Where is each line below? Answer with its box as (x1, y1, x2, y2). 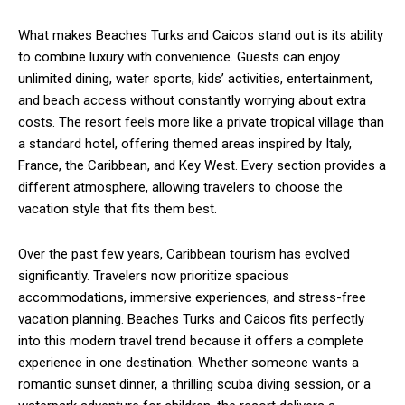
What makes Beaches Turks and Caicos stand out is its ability (18, 26, 383, 43)
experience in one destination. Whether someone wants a (18, 353, 359, 371)
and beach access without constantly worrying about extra (18, 91, 366, 108)
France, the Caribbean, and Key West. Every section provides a (18, 156, 386, 174)
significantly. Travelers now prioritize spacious (18, 267, 289, 284)
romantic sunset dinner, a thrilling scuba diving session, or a (18, 375, 371, 392)
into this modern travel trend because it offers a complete (18, 332, 363, 349)
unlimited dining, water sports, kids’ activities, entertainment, (18, 70, 372, 87)
